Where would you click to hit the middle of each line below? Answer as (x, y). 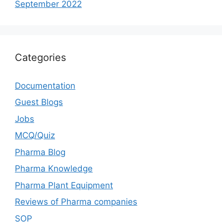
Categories (40, 57)
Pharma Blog (40, 152)
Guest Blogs (39, 102)
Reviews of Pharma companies (76, 202)
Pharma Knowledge (54, 168)
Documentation (45, 85)
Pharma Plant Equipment (64, 185)
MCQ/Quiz (35, 135)
